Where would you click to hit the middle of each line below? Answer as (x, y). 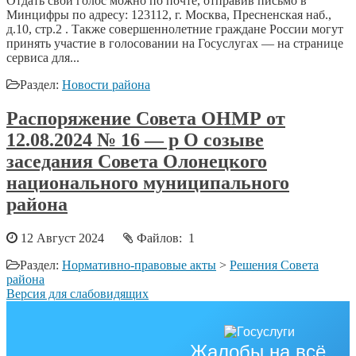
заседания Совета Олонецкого (137, 161)
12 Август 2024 (70, 238)
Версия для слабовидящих (77, 293)
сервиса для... (43, 57)
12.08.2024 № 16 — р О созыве (135, 139)
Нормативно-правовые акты (139, 265)
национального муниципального (148, 182)
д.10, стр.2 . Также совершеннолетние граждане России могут (175, 29)
